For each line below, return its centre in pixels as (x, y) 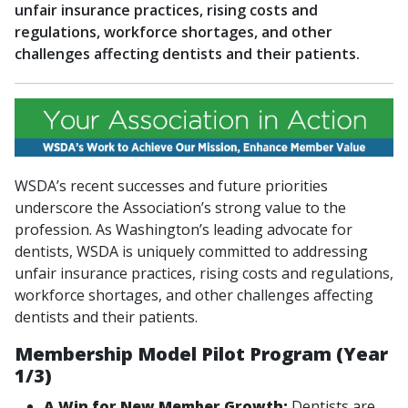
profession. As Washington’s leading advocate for (184, 230)
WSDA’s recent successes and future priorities (171, 186)
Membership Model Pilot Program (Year (201, 354)
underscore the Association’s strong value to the (180, 208)
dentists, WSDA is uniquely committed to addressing (191, 252)
